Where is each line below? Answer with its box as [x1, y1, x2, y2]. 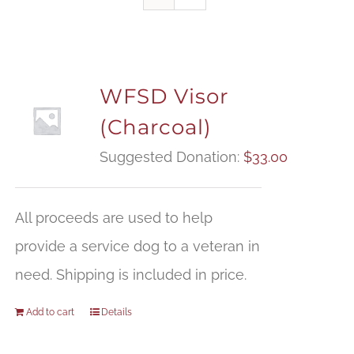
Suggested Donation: [99, 149, 243, 166]
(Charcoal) [99, 115, 212, 141]
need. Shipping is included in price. [14, 266, 247, 284]
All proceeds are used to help [14, 209, 213, 227]
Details [100, 307, 132, 318]
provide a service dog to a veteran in [14, 238, 260, 255]
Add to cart [25, 307, 74, 318]
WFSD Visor [99, 84, 228, 110]
